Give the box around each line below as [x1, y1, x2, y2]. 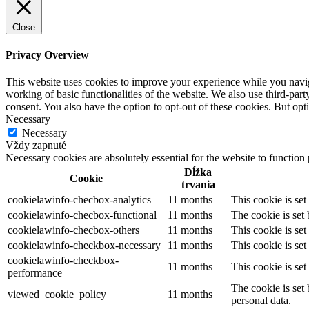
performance [8, 267, 62, 279]
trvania [181, 179, 215, 191]
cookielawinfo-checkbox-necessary [8, 239, 161, 252]
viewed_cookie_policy [8, 288, 106, 301]
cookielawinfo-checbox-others [8, 224, 139, 237]
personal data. [231, 295, 291, 307]
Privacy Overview [6, 49, 89, 61]
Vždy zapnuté [6, 139, 66, 152]
